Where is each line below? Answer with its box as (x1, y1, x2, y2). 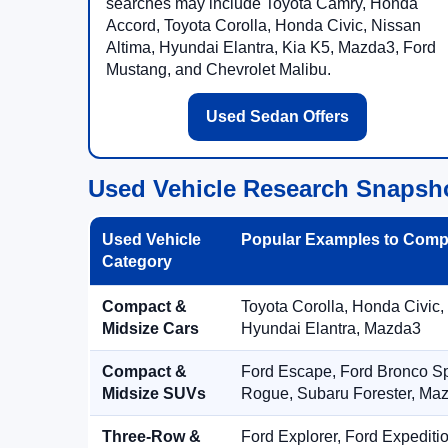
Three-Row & (102, 428, 201, 445)
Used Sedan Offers (205, 108, 349, 125)
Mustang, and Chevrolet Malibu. (106, 61, 331, 78)
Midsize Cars (102, 320, 199, 337)
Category (102, 253, 172, 270)
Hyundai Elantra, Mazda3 (241, 320, 421, 337)
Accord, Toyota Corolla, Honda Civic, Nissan (106, 17, 421, 34)
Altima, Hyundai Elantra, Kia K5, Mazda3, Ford (106, 39, 436, 56)
